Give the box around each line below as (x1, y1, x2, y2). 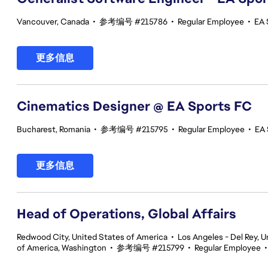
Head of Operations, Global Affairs (17, 205, 236, 223)
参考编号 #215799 (117, 242, 184, 253)
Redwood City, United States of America (17, 232, 167, 242)
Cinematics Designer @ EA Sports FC (17, 98, 252, 115)
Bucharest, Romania (17, 124, 90, 135)
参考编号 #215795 (100, 124, 168, 135)
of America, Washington (17, 242, 106, 253)
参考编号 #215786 (99, 16, 167, 27)
